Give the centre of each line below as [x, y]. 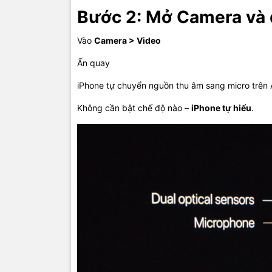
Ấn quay [93, 63]
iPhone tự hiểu [221, 108]
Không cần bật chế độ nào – [134, 108]
